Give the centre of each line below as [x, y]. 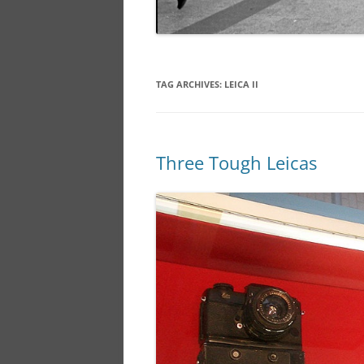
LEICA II [241, 84]
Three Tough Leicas [236, 163]
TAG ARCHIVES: [190, 84]
